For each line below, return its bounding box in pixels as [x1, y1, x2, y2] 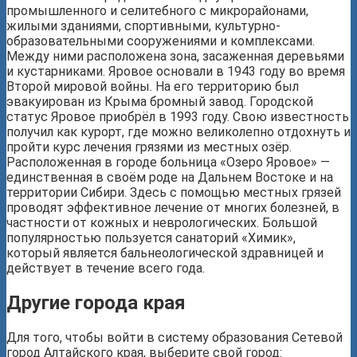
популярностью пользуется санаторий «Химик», [6, 230, 296, 246]
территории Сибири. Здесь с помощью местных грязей [6, 185, 341, 201]
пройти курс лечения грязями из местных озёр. [6, 139, 292, 155]
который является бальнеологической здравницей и [6, 245, 324, 261]
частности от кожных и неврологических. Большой [6, 215, 317, 231]
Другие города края [6, 291, 186, 314]
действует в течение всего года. [6, 261, 205, 277]
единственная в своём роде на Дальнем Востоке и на [6, 170, 333, 186]
